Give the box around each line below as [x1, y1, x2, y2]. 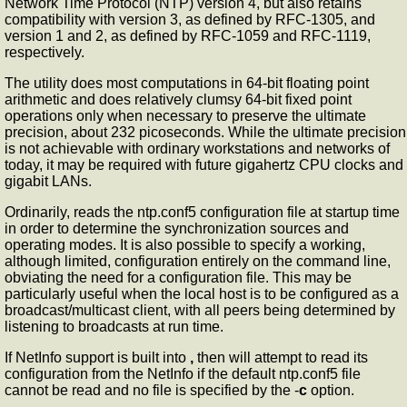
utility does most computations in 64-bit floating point [34, 74, 369, 91]
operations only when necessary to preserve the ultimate [5, 107, 366, 124]
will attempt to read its [229, 349, 368, 365]
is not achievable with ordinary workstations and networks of [5, 140, 390, 156]
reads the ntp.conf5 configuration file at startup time [74, 203, 400, 220]
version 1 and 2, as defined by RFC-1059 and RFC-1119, [5, 27, 371, 44]
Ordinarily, [5, 203, 74, 220]
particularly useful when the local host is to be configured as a [5, 285, 399, 302]
